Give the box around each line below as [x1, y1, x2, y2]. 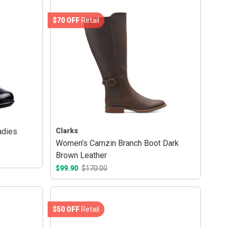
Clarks [56, 127, 79, 135]
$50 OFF [53, 205, 80, 213]
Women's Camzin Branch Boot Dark [56, 138, 179, 148]
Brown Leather [56, 150, 107, 160]
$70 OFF [53, 16, 80, 24]
